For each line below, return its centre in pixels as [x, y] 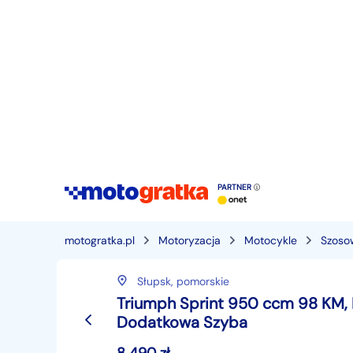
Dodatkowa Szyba [182, 322]
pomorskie [203, 281]
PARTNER [236, 188]
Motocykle [271, 240]
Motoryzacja [190, 240]
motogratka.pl [100, 240]
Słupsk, [157, 281]
